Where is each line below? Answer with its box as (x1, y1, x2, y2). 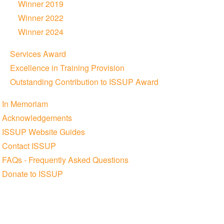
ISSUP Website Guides (1, 125, 85, 137)
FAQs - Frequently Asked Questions (1, 153, 128, 165)
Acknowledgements (1, 111, 72, 123)
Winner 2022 (17, 11, 63, 23)
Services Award (9, 47, 66, 59)
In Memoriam (1, 97, 48, 109)
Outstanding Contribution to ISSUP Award (9, 75, 158, 87)
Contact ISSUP (1, 139, 56, 151)
